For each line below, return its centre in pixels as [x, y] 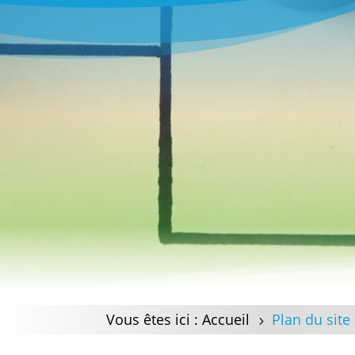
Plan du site [311, 319]
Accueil [226, 319]
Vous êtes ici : [153, 319]
